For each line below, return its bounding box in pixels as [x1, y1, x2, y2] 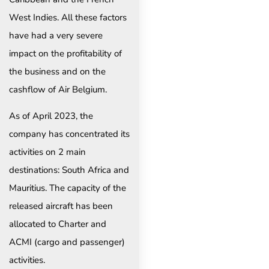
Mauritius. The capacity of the [9, 181, 126, 194]
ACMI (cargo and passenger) [9, 235, 125, 248]
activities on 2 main [9, 145, 86, 158]
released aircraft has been [9, 199, 113, 212]
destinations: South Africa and [9, 163, 129, 176]
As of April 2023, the [9, 109, 93, 122]
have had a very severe [9, 29, 103, 41]
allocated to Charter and [9, 217, 106, 230]
